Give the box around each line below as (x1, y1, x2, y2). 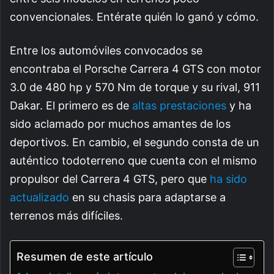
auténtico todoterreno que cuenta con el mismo (10, 154, 257, 168)
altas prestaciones (132, 99, 226, 113)
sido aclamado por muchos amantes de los (10, 117, 231, 131)
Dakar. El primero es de (10, 99, 132, 113)
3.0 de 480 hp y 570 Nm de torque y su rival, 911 (10, 81, 260, 94)
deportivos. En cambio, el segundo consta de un (10, 136, 259, 149)
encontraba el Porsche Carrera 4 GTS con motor (10, 62, 261, 76)
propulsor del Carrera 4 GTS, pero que (10, 172, 210, 186)
